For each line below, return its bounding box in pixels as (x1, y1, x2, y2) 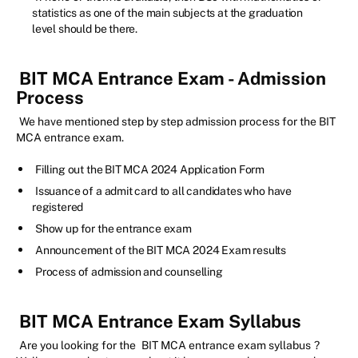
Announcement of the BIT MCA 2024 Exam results (35, 243, 287, 257)
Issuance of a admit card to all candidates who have (35, 184, 292, 197)
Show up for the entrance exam (35, 221, 192, 235)
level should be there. (32, 22, 138, 35)
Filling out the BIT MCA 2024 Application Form (35, 162, 285, 176)
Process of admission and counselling (35, 265, 223, 278)
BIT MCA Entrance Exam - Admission (19, 67, 326, 89)
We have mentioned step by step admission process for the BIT (19, 114, 336, 128)
